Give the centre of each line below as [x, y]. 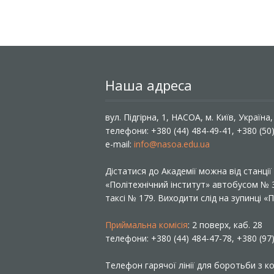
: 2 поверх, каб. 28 [225, 225]
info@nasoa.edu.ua [172, 144]
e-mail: [120, 144]
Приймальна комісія [146, 225]
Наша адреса [149, 85]
